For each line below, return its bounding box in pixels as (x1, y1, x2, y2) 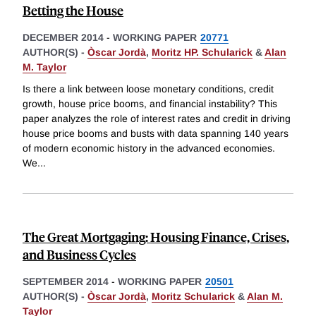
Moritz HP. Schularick (152, 46, 253, 58)
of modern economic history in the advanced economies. (23, 142, 275, 154)
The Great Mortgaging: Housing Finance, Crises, (23, 228, 289, 246)
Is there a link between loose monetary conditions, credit (23, 83, 274, 95)
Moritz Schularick (152, 291, 235, 303)
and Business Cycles (23, 245, 136, 264)
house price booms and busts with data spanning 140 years (23, 128, 288, 140)
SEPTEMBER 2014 (23, 276, 109, 288)
